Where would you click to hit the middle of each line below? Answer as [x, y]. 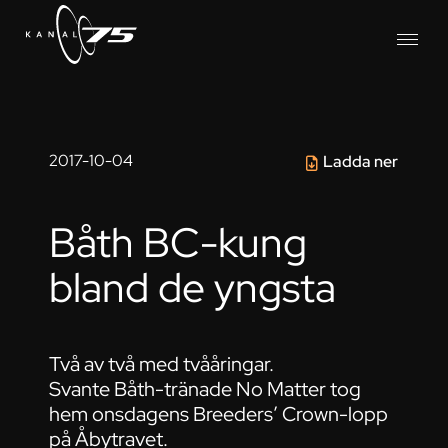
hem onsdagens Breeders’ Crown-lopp [219, 414]
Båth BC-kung [178, 242]
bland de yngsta [193, 287]
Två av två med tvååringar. [162, 364]
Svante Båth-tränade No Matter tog [205, 389]
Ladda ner [361, 161]
